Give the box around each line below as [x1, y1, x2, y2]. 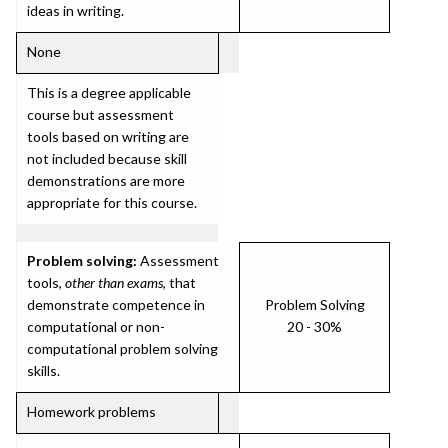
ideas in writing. [27, 2, 124, 19]
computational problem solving [27, 340, 218, 357]
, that [163, 274, 196, 291]
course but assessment [27, 106, 174, 123]
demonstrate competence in [27, 296, 205, 313]
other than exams [65, 274, 163, 291]
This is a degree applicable [27, 84, 191, 101]
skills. [27, 362, 60, 379]
